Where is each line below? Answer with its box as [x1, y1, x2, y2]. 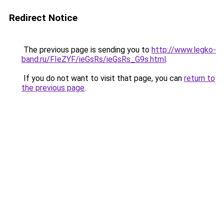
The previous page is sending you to [21, 45, 151, 54]
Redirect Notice [9, 12, 77, 23]
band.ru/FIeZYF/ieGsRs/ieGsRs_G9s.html [21, 54, 166, 64]
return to [184, 73, 215, 83]
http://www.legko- [151, 45, 216, 54]
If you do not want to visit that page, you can [21, 73, 184, 83]
